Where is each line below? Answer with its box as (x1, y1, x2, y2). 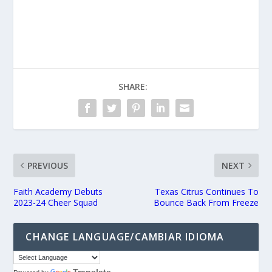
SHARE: (118, 81, 148, 93)
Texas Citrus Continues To (154, 186, 259, 198)
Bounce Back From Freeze (153, 197, 259, 209)
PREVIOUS (27, 160, 69, 172)
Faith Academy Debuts (13, 186, 103, 198)
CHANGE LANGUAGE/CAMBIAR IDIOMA (25, 230, 225, 244)
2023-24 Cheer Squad (13, 197, 98, 209)
